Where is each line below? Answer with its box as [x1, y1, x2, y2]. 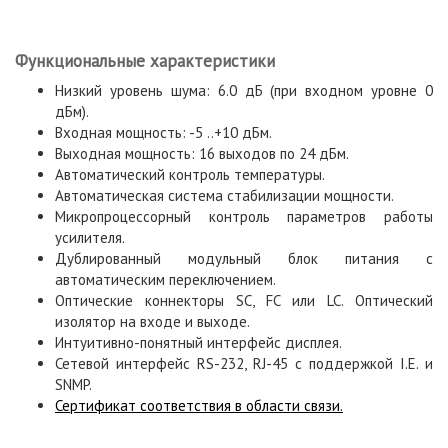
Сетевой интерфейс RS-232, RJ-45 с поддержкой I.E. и [55, 354, 433, 373]
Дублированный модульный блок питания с [55, 249, 433, 268]
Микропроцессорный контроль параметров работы [55, 207, 433, 226]
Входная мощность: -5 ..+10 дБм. [55, 123, 272, 142]
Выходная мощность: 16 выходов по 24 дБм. [55, 144, 349, 163]
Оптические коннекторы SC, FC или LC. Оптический [55, 291, 433, 310]
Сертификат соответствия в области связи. [55, 396, 343, 415]
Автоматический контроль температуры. [55, 165, 325, 184]
